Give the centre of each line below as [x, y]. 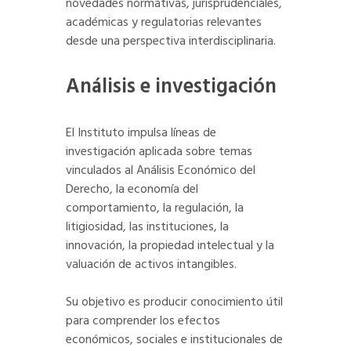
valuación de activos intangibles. [151, 265]
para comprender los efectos [143, 321]
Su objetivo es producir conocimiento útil [174, 302]
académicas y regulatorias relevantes [164, 23]
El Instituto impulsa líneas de [141, 133]
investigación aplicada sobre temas [159, 152]
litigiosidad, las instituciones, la [147, 227]
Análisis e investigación [171, 87]
